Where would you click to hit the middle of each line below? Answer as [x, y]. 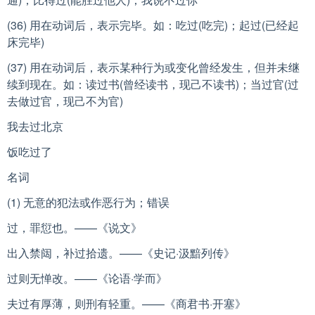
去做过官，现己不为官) [65, 101]
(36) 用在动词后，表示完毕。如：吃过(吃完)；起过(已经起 [153, 25]
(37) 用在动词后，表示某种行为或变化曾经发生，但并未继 [153, 67]
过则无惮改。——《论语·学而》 [87, 278]
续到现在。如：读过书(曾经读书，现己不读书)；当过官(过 [153, 84]
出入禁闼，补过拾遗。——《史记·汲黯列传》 [121, 253]
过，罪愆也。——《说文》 [75, 228]
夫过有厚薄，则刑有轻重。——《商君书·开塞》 [127, 304]
